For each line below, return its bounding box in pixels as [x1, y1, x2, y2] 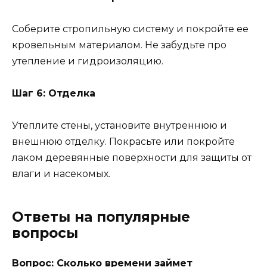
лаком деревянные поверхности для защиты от [12, 152, 252, 164]
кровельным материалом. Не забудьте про [12, 39, 226, 51]
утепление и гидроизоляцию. [12, 55, 163, 67]
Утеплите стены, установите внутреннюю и [12, 120, 227, 132]
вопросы [12, 225, 78, 242]
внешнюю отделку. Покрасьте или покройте [12, 136, 235, 148]
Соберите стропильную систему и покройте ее [12, 23, 249, 35]
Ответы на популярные [12, 209, 190, 226]
